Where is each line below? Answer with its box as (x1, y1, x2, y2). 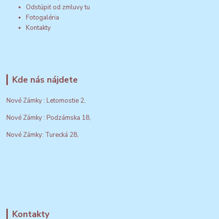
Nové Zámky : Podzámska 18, (6, 113, 91, 122)
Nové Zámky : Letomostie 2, (6, 96, 86, 105)
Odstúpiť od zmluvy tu (26, 2, 90, 12)
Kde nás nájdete (12, 73, 78, 86)
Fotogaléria (26, 13, 60, 22)
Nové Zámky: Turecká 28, (6, 130, 79, 139)
